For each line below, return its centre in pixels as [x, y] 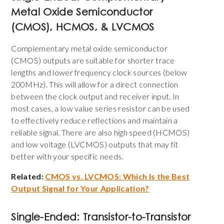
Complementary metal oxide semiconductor [89, 48]
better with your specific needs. [67, 156]
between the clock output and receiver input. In [95, 96]
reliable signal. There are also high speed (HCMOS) [100, 132]
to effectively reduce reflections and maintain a [94, 120]
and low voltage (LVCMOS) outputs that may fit [95, 144]
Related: [28, 176]
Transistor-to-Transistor [137, 217]
